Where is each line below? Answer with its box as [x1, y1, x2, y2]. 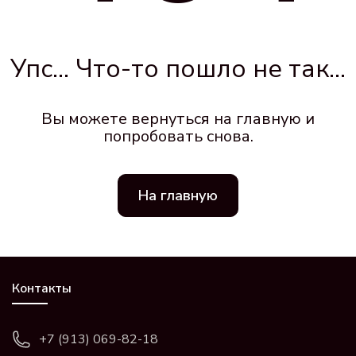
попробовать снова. [103, 126, 253, 148]
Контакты [12, 280, 72, 298]
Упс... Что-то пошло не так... [10, 52, 346, 87]
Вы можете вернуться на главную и [41, 108, 315, 130]
